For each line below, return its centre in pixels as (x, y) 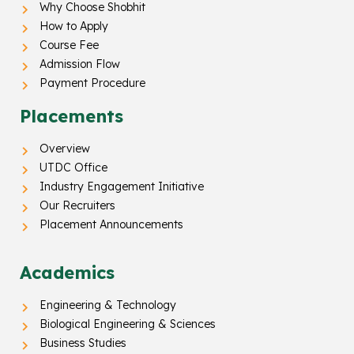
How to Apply (74, 26)
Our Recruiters (77, 206)
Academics (67, 273)
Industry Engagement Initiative (122, 187)
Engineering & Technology (108, 305)
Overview (65, 149)
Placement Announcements (111, 225)
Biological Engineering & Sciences (128, 324)
